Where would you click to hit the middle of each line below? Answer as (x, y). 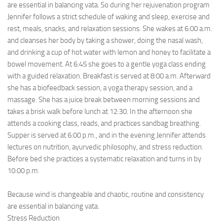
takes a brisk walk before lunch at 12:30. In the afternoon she (100, 111)
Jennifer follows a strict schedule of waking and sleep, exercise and (109, 17)
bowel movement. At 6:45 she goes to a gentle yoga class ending (107, 64)
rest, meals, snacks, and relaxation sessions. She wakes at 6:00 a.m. (110, 29)
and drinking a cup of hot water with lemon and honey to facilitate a (109, 52)
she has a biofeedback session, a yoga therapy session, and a (100, 88)
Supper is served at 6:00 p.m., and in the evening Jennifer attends (107, 135)
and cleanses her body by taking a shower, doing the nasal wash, (105, 40)
